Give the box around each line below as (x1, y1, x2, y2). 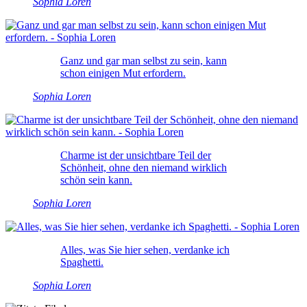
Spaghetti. (60, 256, 103, 268)
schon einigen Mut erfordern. (60, 66, 186, 79)
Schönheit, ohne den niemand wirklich (60, 161, 227, 173)
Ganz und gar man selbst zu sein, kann (60, 54, 227, 66)
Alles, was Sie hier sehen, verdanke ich (60, 243, 230, 256)
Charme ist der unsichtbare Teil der (60, 149, 211, 161)
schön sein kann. (60, 173, 132, 186)
